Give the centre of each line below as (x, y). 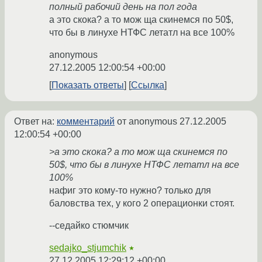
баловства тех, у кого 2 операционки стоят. (142, 204)
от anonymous (147, 122)
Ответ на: (35, 122)
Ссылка (148, 85)
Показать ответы (88, 85)
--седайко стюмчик (89, 226)
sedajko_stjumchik (88, 248)
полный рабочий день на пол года (123, 7)
